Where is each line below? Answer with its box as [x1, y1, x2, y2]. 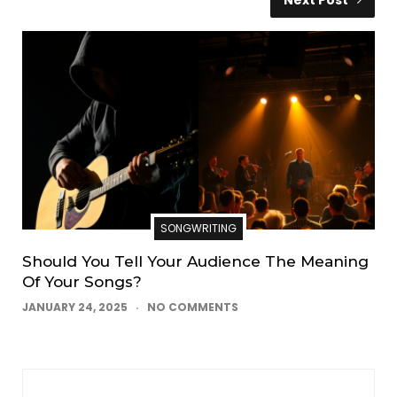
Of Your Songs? [22, 272, 142, 291]
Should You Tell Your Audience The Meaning [22, 252, 369, 270]
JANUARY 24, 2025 [22, 299, 128, 315]
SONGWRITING [160, 220, 237, 236]
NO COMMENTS [147, 299, 238, 315]
